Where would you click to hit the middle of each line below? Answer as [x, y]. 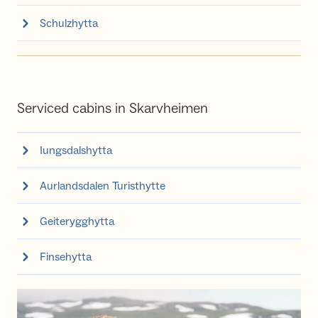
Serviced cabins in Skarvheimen [113, 109]
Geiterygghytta [77, 221]
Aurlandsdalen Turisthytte [103, 186]
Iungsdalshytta [76, 150]
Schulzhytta [69, 23]
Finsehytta [66, 257]
